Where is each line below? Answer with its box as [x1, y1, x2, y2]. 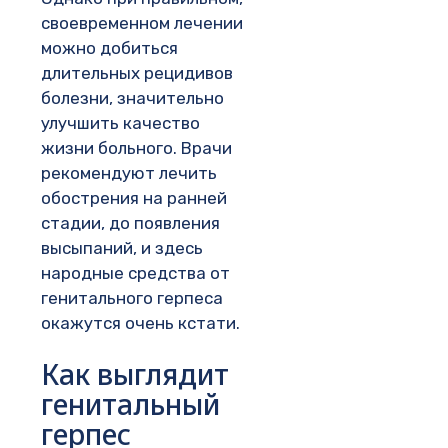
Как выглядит [41, 355, 229, 394]
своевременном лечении [41, 12, 243, 33]
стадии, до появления [41, 212, 220, 233]
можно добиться [41, 37, 178, 58]
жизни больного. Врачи [41, 137, 232, 158]
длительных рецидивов [41, 62, 233, 83]
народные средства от [41, 262, 230, 283]
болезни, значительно [41, 87, 224, 108]
